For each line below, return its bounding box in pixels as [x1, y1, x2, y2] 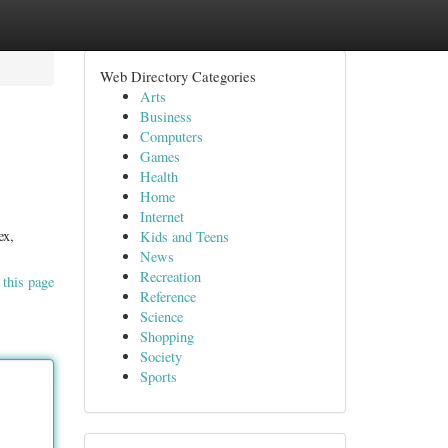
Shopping [139, 327, 194, 346]
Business [139, 107, 192, 126]
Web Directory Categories [99, 66, 256, 86]
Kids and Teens [139, 227, 229, 246]
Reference [139, 287, 196, 306]
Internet [139, 207, 184, 226]
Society [139, 347, 182, 366]
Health [139, 167, 178, 186]
